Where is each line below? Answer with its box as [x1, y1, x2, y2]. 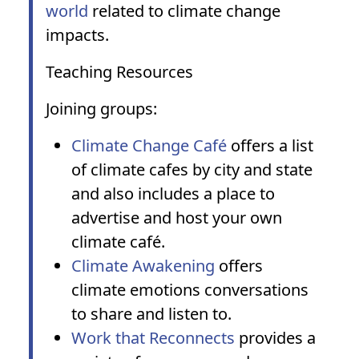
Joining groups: [46, 98, 157, 119]
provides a [235, 327, 316, 349]
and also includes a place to [71, 183, 275, 204]
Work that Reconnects [71, 327, 235, 349]
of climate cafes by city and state [71, 159, 313, 180]
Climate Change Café [71, 135, 227, 156]
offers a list [227, 135, 313, 156]
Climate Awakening [71, 255, 215, 276]
